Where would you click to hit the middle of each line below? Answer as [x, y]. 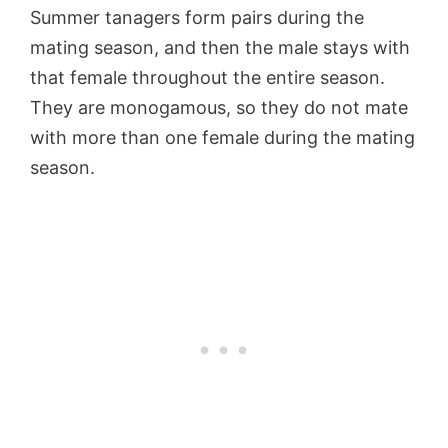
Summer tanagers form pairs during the [197, 17]
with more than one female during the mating [222, 137]
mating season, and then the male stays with [220, 47]
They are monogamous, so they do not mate [219, 107]
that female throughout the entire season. [207, 77]
